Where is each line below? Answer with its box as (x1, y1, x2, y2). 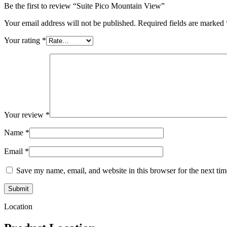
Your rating (4, 35, 42, 45)
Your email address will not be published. (4, 18, 136, 27)
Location (4, 202, 32, 211)
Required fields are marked (138, 18, 226, 27)
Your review (4, 110, 46, 119)
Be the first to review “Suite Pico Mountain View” (4, 1, 165, 10)
